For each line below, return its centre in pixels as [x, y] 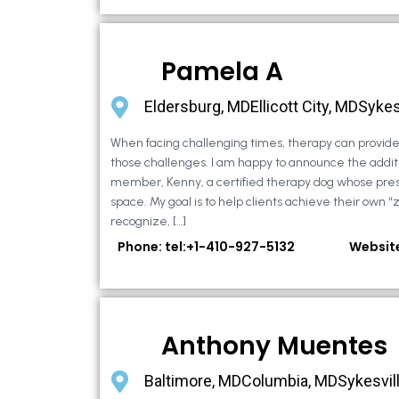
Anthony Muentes [275, 346]
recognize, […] [148, 222]
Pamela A [223, 72]
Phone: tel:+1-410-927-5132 [206, 247]
